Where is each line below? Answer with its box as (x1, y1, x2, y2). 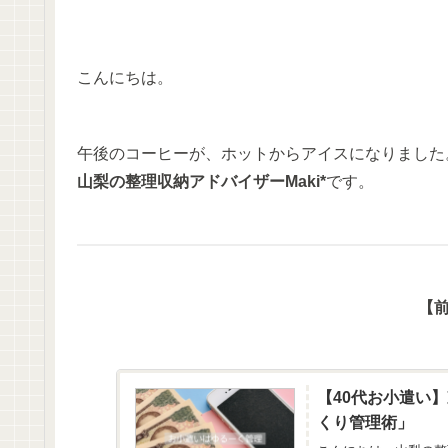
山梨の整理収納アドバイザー (77, 173, 285, 191)
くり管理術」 (317, 413, 414, 431)
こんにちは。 (77, 69, 173, 87)
